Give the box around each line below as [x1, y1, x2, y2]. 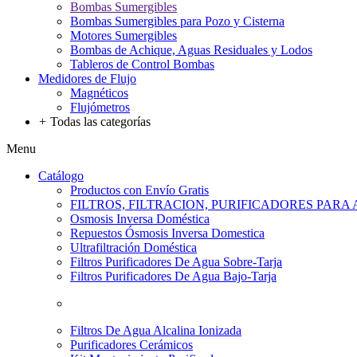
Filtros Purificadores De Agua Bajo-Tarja [70, 269, 277, 283]
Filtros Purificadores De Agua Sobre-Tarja [70, 255, 282, 269]
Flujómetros [70, 100, 130, 114]
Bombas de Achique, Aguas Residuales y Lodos [70, 43, 312, 57]
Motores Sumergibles [70, 29, 177, 42]
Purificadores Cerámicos [70, 338, 193, 351]
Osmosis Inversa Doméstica [70, 212, 210, 226]
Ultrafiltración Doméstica [70, 241, 197, 254]
